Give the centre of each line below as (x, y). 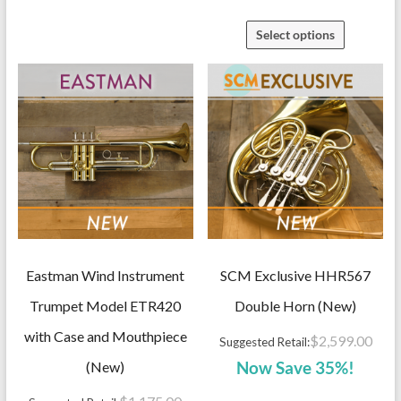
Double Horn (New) (296, 306)
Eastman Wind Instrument (106, 276)
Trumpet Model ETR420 (106, 306)
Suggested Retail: (264, 342)
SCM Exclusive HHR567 (296, 276)
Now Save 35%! (296, 368)
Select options (296, 34)
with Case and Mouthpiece (105, 337)
